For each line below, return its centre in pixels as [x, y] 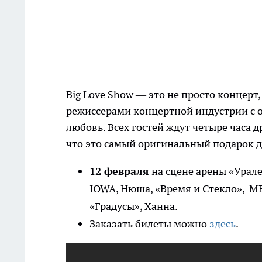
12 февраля [119, 171]
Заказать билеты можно [149, 224]
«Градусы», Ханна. [135, 206]
